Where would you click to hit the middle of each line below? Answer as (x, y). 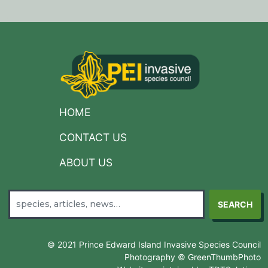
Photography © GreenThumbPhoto (193, 257)
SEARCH (235, 204)
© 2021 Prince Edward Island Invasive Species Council (154, 244)
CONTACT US (93, 137)
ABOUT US (86, 162)
